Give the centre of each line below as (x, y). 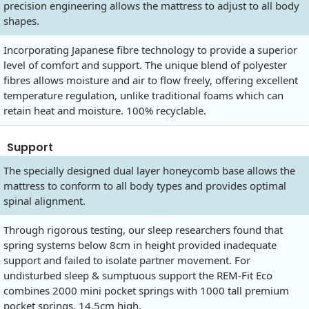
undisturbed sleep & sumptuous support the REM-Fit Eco (138, 276)
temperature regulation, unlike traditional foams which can (143, 96)
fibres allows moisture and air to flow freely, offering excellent (151, 80)
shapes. (21, 21)
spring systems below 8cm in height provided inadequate (140, 245)
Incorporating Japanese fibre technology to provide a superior (150, 50)
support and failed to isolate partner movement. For (127, 260)
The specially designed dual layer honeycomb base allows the (149, 171)
